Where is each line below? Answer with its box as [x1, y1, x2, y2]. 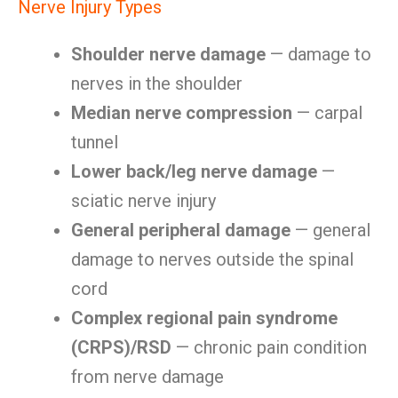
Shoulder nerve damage [71, 44, 266, 65]
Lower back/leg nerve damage [71, 161, 317, 182]
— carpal [292, 102, 362, 123]
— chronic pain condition [171, 337, 367, 358]
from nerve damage [71, 366, 224, 387]
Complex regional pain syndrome [71, 307, 338, 329]
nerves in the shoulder [71, 73, 243, 94]
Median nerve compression [71, 102, 292, 123]
